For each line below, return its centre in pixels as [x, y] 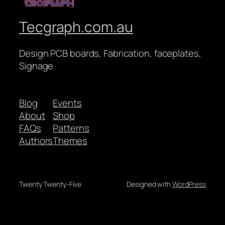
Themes [70, 140]
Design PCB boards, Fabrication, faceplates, [110, 53]
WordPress [189, 184]
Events [67, 103]
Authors [36, 140]
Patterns [71, 128]
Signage [36, 66]
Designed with [149, 184]
